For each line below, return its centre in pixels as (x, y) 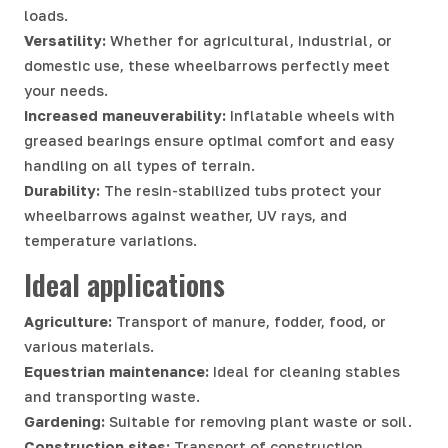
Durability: (62, 190)
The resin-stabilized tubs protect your (241, 190)
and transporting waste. (112, 397)
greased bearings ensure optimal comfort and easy (209, 140)
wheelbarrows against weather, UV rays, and (185, 215)
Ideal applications (124, 284)
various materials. (89, 347)
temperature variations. (110, 240)
